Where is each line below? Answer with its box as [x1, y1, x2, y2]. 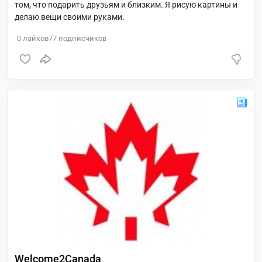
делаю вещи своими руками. [15, 12, 125, 22]
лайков [21, 34, 49, 43]
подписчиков [57, 34, 106, 43]
